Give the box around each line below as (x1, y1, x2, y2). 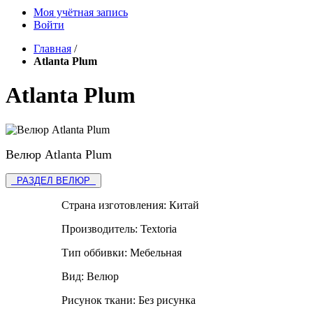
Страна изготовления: (61, 198, 169, 211)
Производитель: (61, 222, 140, 235)
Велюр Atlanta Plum (6, 147, 112, 161)
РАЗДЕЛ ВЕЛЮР (11, 175, 96, 186)
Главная (34, 43, 71, 54)
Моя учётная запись (34, 6, 128, 18)
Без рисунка (138, 293, 196, 306)
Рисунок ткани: (61, 293, 138, 306)
